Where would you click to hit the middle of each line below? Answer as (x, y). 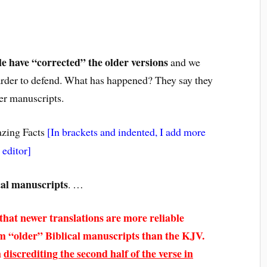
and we (184, 62)
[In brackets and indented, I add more (127, 131)
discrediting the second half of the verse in (99, 254)
